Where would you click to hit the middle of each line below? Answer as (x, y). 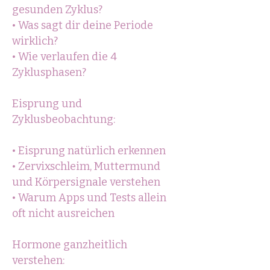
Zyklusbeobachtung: (64, 119)
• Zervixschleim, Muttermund (86, 166)
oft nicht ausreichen (63, 213)
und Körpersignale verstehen (86, 182)
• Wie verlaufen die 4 (64, 57)
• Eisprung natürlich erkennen (89, 151)
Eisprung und (47, 104)
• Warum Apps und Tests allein (89, 198)
